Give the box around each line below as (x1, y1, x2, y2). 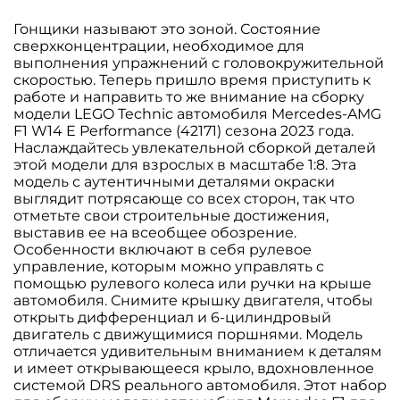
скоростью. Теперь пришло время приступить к (13, 71, 371, 88)
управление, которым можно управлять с (13, 257, 324, 275)
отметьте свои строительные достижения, (13, 206, 329, 224)
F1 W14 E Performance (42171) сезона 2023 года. (13, 121, 354, 139)
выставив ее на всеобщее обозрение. (13, 223, 296, 241)
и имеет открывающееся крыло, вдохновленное (13, 359, 374, 377)
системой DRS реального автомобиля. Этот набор (13, 376, 387, 394)
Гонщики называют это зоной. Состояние (13, 20, 321, 37)
